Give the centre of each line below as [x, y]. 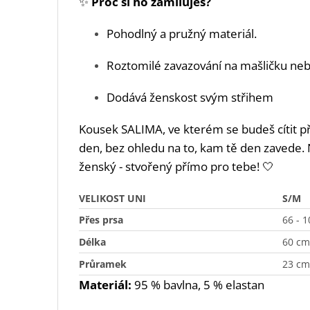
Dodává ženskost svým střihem [191, 98]
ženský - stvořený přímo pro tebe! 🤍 [176, 167]
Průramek [103, 264]
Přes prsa [101, 220]
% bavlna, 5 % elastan [206, 285]
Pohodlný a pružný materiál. [182, 34]
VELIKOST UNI [112, 199]
